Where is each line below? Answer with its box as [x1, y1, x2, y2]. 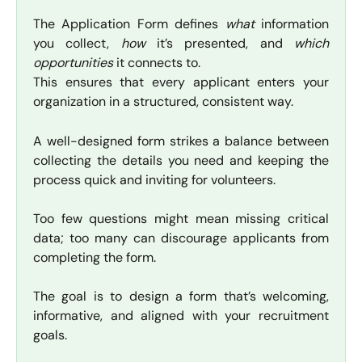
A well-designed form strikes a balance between [33, 132, 329, 149]
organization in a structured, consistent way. [33, 93, 293, 111]
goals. [33, 326, 67, 343]
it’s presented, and [145, 35, 295, 53]
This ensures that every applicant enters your [33, 74, 329, 91]
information [254, 15, 330, 33]
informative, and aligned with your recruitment [33, 306, 329, 324]
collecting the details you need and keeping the [33, 151, 329, 169]
